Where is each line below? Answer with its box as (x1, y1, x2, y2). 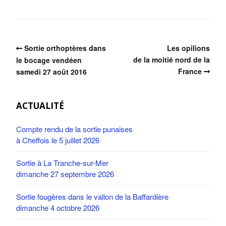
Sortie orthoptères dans (24, 42, 106, 53)
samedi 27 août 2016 (16, 66, 87, 77)
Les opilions (167, 42, 210, 53)
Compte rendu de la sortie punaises (16, 123, 133, 134)
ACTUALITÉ (16, 99, 64, 111)
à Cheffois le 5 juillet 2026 (16, 134, 99, 145)
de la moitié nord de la (133, 54, 210, 65)
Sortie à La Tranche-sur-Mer (16, 157, 108, 168)
